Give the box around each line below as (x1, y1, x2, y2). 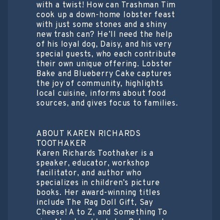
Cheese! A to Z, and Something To (36, 207, 167, 218)
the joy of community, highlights (36, 79, 164, 89)
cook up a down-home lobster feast (36, 10, 175, 20)
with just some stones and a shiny (36, 20, 167, 30)
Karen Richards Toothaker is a (36, 148, 154, 159)
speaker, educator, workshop (36, 158, 150, 168)
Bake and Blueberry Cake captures (36, 69, 172, 79)
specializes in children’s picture (36, 178, 160, 188)
